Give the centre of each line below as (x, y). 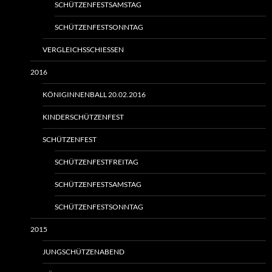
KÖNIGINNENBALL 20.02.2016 (94, 95)
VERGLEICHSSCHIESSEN (80, 50)
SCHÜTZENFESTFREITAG (97, 162)
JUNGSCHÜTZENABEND (83, 252)
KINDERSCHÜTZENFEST (83, 117)
